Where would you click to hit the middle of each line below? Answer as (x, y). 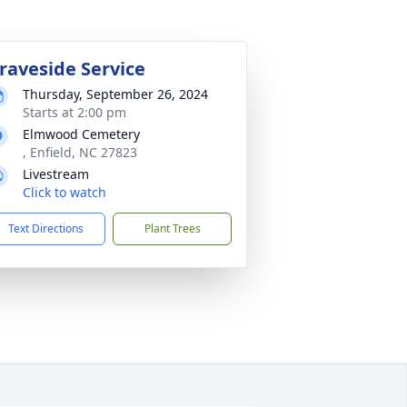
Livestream (56, 174)
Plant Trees (172, 228)
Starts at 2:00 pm (74, 112)
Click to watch (65, 192)
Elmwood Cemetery (81, 134)
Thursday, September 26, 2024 (115, 94)
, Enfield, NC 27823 (80, 152)
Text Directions (46, 228)
